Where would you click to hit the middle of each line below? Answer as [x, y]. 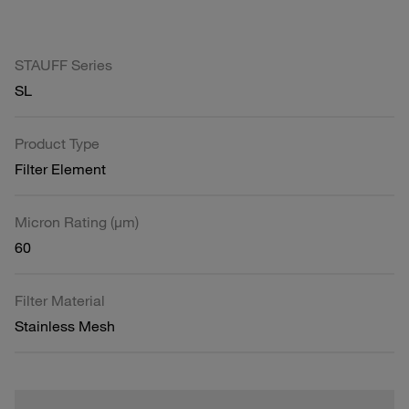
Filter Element [60, 168]
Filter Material [60, 300]
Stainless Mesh [65, 325]
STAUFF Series [63, 64]
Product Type [57, 143]
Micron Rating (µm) [77, 221]
